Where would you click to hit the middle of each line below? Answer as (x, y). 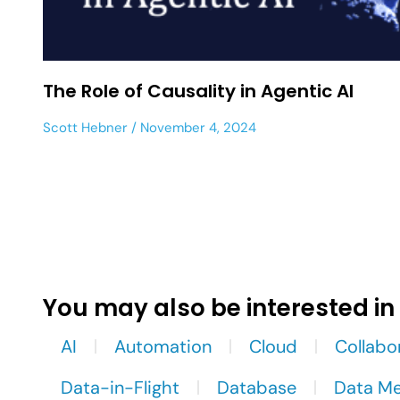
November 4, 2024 (196, 127)
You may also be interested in (219, 308)
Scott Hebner (85, 127)
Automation (163, 346)
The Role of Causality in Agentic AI (198, 91)
